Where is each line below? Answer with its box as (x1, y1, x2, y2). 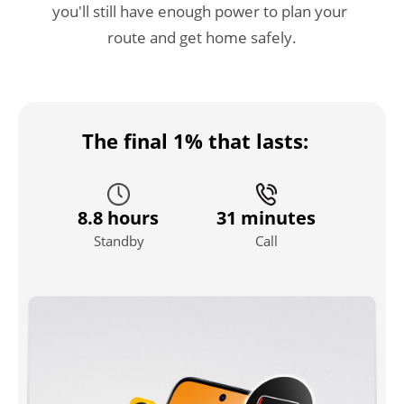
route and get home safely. (106, 26, 297, 49)
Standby (93, 232, 144, 251)
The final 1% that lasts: (81, 126, 308, 155)
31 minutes (216, 205, 317, 230)
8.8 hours (77, 205, 159, 230)
